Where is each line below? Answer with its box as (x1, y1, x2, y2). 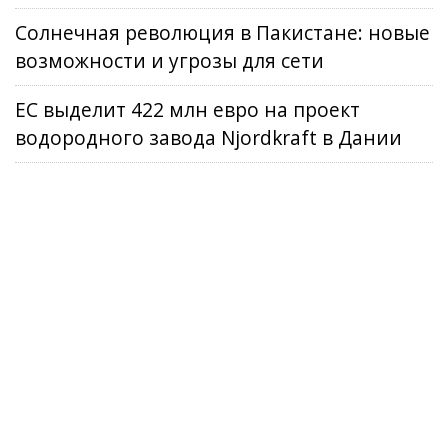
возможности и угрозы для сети (15, 47, 324, 74)
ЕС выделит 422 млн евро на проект (15, 96, 360, 123)
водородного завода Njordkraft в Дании (15, 124, 402, 151)
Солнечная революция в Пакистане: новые (15, 19, 430, 46)
